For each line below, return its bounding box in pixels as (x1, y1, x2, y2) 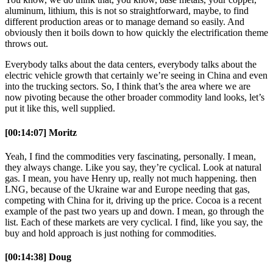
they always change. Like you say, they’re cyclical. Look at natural (5, 161, 261, 172)
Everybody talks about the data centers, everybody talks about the (5, 59, 257, 70)
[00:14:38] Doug (5, 252, 71, 263)
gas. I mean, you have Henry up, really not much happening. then (5, 172, 257, 183)
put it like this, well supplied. (5, 103, 115, 114)
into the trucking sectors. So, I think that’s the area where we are (5, 81, 250, 92)
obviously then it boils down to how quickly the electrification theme (5, 27, 268, 38)
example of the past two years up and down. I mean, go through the (5, 205, 264, 216)
